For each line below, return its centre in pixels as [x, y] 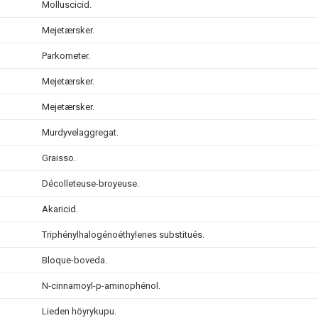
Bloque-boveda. [75, 260]
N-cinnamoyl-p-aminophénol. [101, 286]
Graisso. [59, 158]
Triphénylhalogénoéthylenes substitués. [123, 235]
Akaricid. [60, 209]
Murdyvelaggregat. [80, 132]
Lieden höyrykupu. [79, 311]
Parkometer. [66, 56]
